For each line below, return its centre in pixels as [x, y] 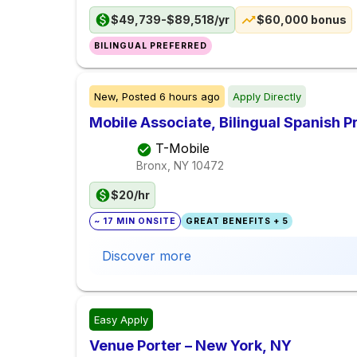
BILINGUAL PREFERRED [151, 46]
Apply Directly [267, 97]
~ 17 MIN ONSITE [135, 222]
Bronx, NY [163, 165]
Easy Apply [121, 320]
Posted [139, 97]
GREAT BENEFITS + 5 [237, 222]
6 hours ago [190, 97]
